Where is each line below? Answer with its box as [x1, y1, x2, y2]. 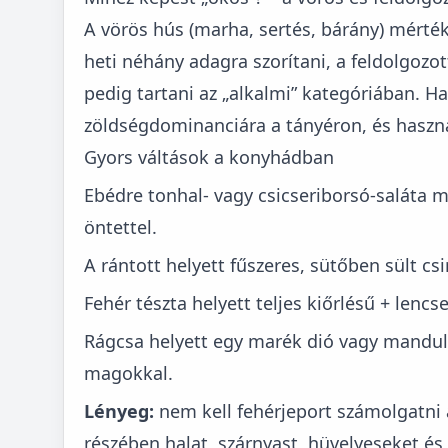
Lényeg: [84, 398, 154, 423]
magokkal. [84, 360, 173, 385]
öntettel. [84, 214, 157, 239]
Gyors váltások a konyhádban [84, 144, 334, 169]
